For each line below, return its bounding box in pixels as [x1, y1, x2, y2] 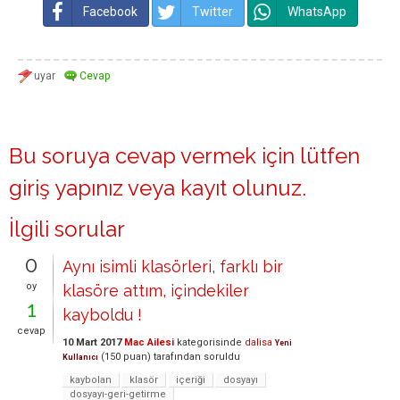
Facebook [82, 4, 137, 19]
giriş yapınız [9, 175, 123, 201]
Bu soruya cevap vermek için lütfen [9, 143, 360, 169]
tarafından [154, 351, 201, 362]
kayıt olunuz [180, 175, 302, 201]
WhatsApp [287, 4, 346, 19]
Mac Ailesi [124, 337, 174, 348]
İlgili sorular [9, 216, 125, 242]
